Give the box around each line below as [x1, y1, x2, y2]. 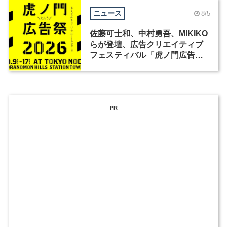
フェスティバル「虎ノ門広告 [89, 51, 195, 60]
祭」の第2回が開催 [89, 61, 159, 70]
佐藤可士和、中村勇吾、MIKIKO [89, 29, 208, 39]
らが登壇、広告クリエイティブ [89, 40, 203, 49]
